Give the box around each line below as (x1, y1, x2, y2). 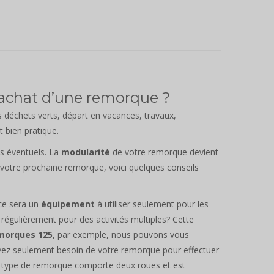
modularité (61, 146, 110, 158)
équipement (41, 198, 95, 210)
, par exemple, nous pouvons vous (53, 228, 189, 240)
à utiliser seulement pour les (95, 198, 209, 210)
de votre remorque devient (110, 146, 218, 158)
